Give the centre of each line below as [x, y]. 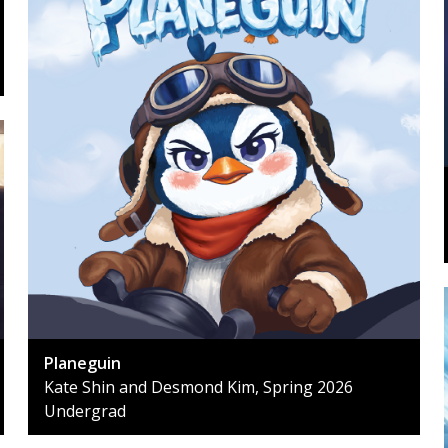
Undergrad [85, 410]
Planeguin [82, 362]
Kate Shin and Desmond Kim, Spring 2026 [198, 386]
